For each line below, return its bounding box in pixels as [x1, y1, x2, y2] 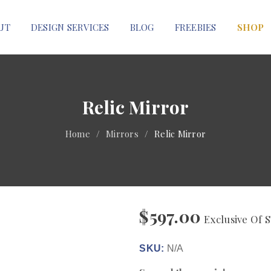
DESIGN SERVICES [30, 21, 109, 33]
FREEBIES [174, 21, 217, 33]
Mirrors [106, 128, 139, 140]
